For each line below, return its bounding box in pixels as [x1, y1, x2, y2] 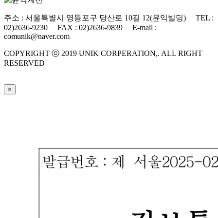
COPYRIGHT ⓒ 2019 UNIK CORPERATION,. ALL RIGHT [4, 49, 202, 57]
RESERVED [4, 58, 45, 67]
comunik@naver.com [4, 32, 70, 40]
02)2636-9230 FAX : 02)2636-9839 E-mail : [4, 23, 157, 32]
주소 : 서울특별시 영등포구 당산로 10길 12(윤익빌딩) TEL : [4, 13, 214, 22]
